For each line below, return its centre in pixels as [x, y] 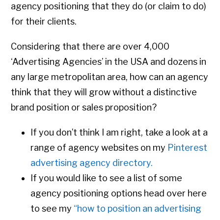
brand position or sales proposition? [84, 108]
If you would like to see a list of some [107, 178]
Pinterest [188, 148]
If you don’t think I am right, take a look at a [119, 133]
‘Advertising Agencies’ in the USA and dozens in [109, 62]
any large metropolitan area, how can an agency [110, 77]
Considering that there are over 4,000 [90, 47]
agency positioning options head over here [119, 193]
